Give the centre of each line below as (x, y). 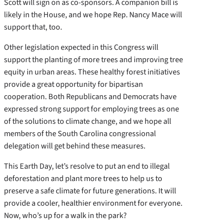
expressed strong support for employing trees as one (92, 109)
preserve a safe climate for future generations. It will (90, 190)
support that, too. (33, 27)
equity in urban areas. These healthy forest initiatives (92, 72)
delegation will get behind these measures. (75, 146)
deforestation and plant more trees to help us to (83, 178)
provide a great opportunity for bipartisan (74, 84)
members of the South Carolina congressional (80, 133)
